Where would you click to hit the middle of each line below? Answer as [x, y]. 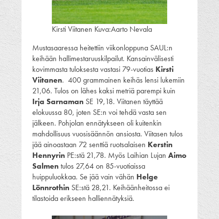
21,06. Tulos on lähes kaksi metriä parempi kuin [104, 90]
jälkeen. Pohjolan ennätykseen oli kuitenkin [97, 123]
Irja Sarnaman [58, 101]
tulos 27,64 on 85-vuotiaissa [102, 166]
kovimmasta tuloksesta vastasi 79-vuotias [94, 69]
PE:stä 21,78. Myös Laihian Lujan [117, 155]
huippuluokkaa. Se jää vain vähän [84, 176]
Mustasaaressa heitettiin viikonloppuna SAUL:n [102, 47]
